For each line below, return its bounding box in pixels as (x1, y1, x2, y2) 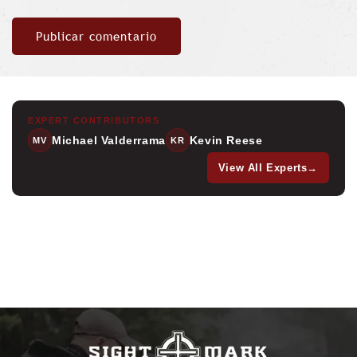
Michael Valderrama (52, 133, 166, 147)
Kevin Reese (189, 133, 263, 147)
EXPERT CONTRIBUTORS (28, 116, 160, 126)
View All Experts (218, 162, 308, 175)
